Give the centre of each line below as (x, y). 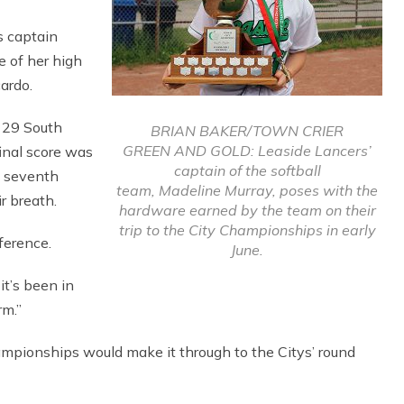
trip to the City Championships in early (247, 230)
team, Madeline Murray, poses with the (247, 190)
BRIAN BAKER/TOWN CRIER (247, 130)
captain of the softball (247, 170)
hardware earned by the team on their (247, 210)
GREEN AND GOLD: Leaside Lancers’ (247, 150)
